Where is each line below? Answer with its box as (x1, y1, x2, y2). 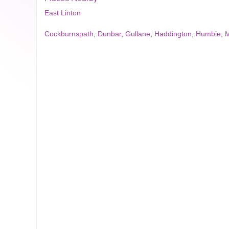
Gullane (125, 30, 150, 38)
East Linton (44, 9, 81, 17)
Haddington (154, 30, 192, 38)
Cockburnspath (44, 30, 94, 38)
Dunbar (98, 30, 121, 38)
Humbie (196, 30, 221, 38)
